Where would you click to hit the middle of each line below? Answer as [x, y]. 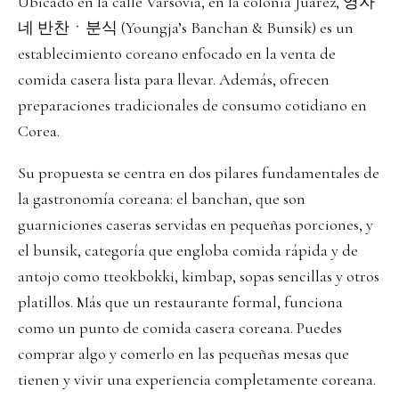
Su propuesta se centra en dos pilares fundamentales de [199, 173]
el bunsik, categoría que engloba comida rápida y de [188, 251]
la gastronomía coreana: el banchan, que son [162, 199]
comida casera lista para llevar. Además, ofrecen [174, 80]
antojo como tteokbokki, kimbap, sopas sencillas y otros [199, 277]
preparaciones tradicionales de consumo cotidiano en [192, 106]
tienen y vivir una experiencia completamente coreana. [199, 380]
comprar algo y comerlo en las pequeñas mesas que [183, 354]
